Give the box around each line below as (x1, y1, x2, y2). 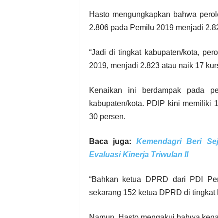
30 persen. (89, 112, 126, 121)
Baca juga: (89, 137, 137, 145)
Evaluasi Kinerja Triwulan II (89, 150, 188, 159)
